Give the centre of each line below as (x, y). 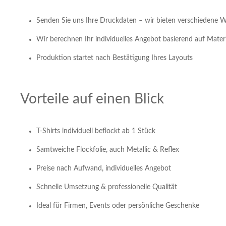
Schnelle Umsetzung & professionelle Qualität (107, 187)
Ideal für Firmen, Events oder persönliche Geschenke (118, 206)
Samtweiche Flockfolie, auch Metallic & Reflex (108, 150)
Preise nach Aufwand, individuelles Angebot (104, 168)
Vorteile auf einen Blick (92, 99)
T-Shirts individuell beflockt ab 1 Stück (96, 131)
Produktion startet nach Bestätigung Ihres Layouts (115, 58)
